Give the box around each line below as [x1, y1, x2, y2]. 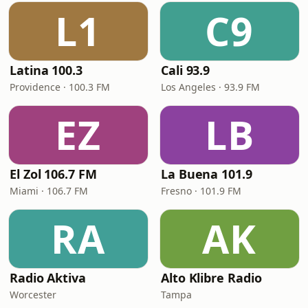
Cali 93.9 [161, 62, 210, 78]
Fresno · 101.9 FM [161, 184, 241, 197]
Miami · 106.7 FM [10, 184, 88, 197]
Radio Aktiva [10, 269, 86, 286]
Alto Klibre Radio [161, 269, 262, 286]
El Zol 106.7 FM [10, 166, 97, 182]
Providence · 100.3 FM [10, 80, 110, 93]
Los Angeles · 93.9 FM [161, 80, 260, 93]
